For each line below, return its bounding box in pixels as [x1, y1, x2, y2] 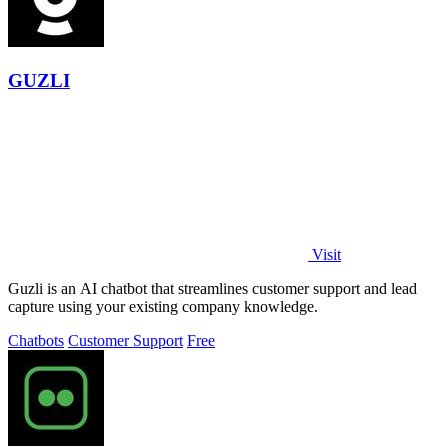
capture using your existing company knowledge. [8, 298, 318, 316]
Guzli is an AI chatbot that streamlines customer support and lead [8, 280, 417, 298]
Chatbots [8, 332, 64, 350]
